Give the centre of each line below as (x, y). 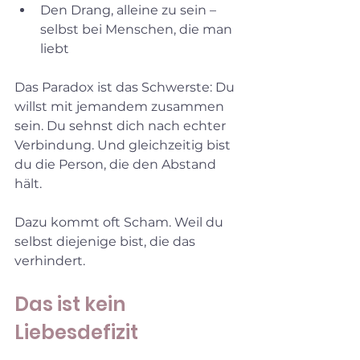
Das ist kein (72, 304)
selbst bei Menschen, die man (138, 29)
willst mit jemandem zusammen (121, 106)
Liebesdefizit (76, 332)
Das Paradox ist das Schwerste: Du (126, 87)
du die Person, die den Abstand (117, 164)
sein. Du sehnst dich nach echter (122, 125)
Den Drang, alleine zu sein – (130, 10)
